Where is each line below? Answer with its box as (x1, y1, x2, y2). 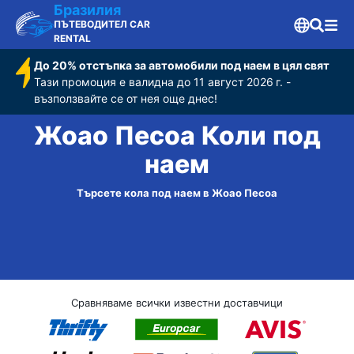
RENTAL (54, 32, 91, 44)
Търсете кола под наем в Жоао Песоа (77, 186, 277, 199)
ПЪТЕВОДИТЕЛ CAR (54, 18, 150, 30)
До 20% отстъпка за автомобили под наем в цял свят (34, 58, 330, 72)
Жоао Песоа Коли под (33, 120, 321, 152)
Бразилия (54, 2, 121, 18)
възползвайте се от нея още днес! (34, 92, 218, 105)
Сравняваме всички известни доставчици (71, 296, 283, 309)
